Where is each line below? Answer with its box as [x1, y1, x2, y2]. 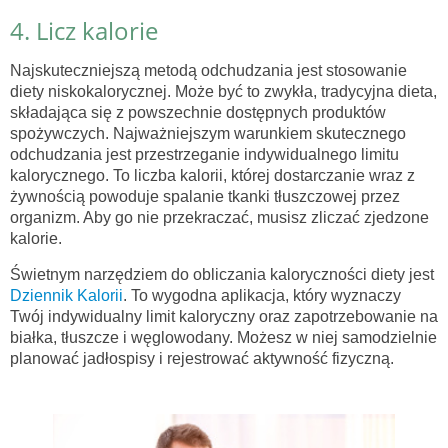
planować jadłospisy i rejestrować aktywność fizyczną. [10, 350, 394, 368]
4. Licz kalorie [10, 14, 158, 48]
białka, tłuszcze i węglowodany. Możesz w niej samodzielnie [10, 329, 437, 347]
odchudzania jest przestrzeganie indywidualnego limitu [10, 146, 399, 164]
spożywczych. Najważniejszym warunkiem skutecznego [10, 125, 406, 143]
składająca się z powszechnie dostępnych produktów [10, 104, 386, 122]
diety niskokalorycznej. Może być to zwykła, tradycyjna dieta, [10, 83, 437, 101]
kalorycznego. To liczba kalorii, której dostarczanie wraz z [10, 167, 415, 185]
